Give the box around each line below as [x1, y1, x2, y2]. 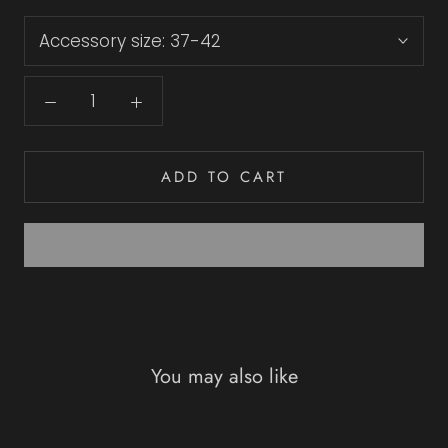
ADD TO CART [161, 165, 287, 188]
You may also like [150, 362, 298, 392]
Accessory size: [39, 28, 170, 53]
